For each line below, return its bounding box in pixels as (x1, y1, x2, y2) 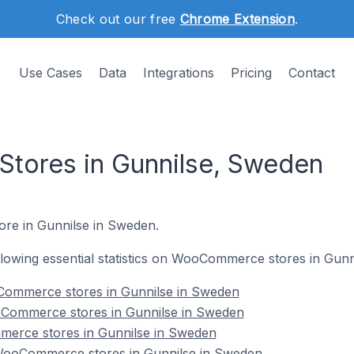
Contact (288, 65, 335, 81)
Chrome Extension (179, 11, 295, 27)
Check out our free (55, 11, 180, 27)
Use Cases (19, 65, 82, 81)
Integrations (143, 65, 214, 81)
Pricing (231, 65, 272, 81)
